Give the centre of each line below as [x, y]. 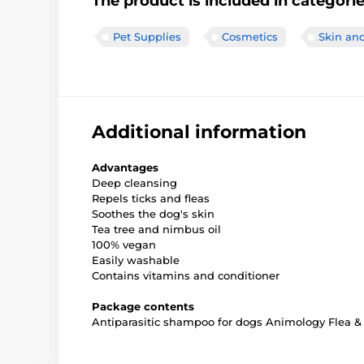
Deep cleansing [134, 183]
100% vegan [124, 245]
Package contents [143, 307]
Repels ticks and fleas [151, 199]
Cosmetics [250, 37]
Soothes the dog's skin [153, 214]
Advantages [125, 168]
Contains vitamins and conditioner [186, 276]
